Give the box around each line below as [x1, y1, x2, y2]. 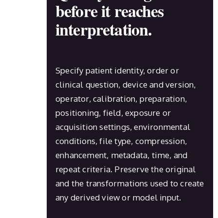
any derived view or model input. [55, 192, 182, 202]
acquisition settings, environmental [55, 121, 190, 132]
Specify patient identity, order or [55, 65, 179, 75]
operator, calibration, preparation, [55, 93, 187, 104]
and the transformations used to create [55, 178, 204, 188]
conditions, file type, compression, [55, 135, 187, 146]
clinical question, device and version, [55, 79, 196, 90]
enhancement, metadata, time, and [55, 149, 188, 160]
